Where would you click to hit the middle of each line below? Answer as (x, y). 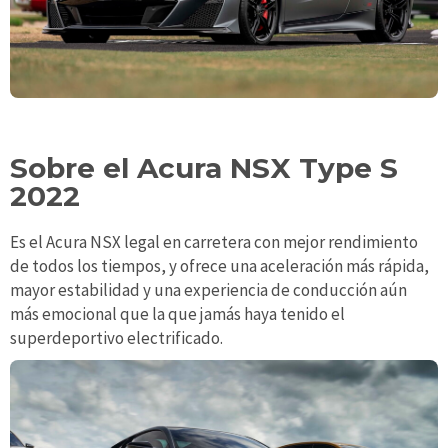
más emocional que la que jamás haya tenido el (177, 313)
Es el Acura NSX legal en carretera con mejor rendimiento (214, 241)
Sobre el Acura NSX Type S (204, 168)
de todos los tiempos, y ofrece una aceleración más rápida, (219, 265)
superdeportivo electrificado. (116, 337)
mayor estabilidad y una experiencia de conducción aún (208, 289)
